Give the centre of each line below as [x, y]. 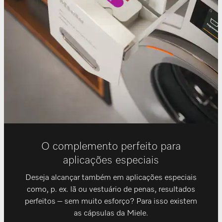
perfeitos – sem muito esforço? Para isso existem [111, 201]
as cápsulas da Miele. [111, 213]
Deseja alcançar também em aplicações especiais [111, 178]
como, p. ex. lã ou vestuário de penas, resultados [111, 190]
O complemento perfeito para [111, 146]
